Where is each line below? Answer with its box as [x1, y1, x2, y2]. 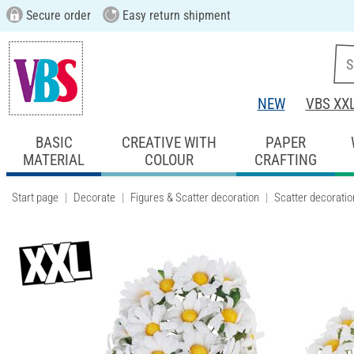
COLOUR [144, 150, 194, 169]
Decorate [73, 190, 115, 205]
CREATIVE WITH [121, 133, 217, 152]
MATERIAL [23, 150, 85, 169]
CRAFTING [254, 150, 317, 169]
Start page [12, 190, 58, 205]
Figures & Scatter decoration [130, 190, 259, 205]
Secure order [22, 8, 91, 23]
